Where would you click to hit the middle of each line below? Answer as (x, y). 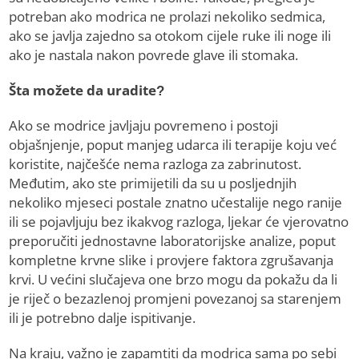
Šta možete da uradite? (87, 91)
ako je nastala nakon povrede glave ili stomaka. (154, 55)
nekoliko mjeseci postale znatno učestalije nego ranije (176, 203)
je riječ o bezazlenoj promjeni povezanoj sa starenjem (175, 299)
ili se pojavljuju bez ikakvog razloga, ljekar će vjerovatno (179, 222)
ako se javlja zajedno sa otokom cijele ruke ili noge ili (170, 36)
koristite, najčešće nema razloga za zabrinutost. (155, 164)
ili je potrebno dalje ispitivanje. (103, 318)
